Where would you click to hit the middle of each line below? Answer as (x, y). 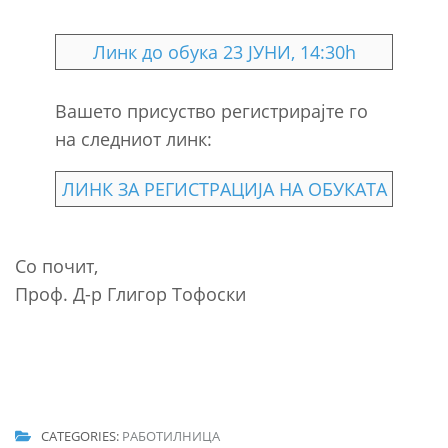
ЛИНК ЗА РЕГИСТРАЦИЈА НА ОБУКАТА (224, 188)
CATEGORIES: (81, 436)
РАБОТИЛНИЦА (170, 436)
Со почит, (56, 265)
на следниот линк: (133, 138)
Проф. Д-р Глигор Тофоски (130, 293)
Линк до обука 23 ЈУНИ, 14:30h (224, 51)
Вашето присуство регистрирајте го (211, 110)
